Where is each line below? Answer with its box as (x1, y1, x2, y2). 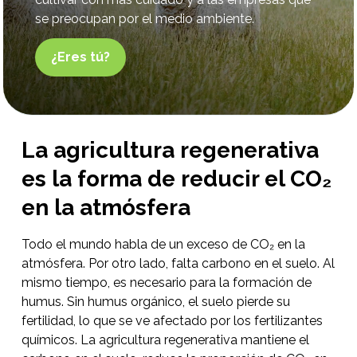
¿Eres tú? (51, 49, 111, 65)
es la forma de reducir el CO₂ (21, 166, 331, 192)
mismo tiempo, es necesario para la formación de (21, 275, 312, 290)
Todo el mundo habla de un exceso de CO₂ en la (21, 237, 305, 252)
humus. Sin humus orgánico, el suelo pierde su (21, 294, 290, 309)
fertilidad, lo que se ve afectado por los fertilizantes (21, 313, 323, 328)
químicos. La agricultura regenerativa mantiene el (21, 332, 309, 347)
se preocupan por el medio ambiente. (35, 11, 255, 26)
